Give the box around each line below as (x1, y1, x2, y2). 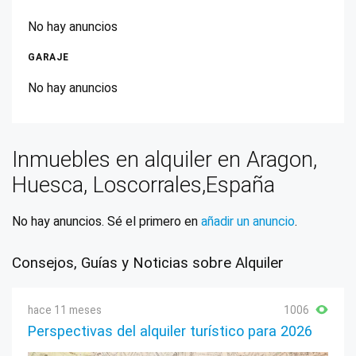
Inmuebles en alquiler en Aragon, (12, 147, 317, 172)
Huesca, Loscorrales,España (12, 172, 275, 198)
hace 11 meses (28, 304, 102, 316)
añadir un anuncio (201, 214, 295, 229)
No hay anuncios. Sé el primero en (12, 214, 201, 229)
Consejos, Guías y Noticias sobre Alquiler (12, 254, 284, 272)
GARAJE (28, 52, 69, 63)
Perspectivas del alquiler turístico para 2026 (28, 323, 312, 339)
